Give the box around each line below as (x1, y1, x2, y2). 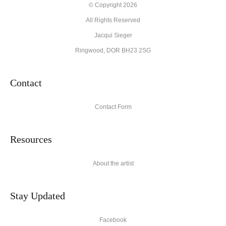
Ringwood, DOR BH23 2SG (75, 47, 151, 54)
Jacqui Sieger (94, 32, 132, 39)
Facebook (99, 216, 127, 224)
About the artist (92, 160, 134, 167)
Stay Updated (10, 190, 65, 202)
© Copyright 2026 (89, 2, 137, 9)
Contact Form (94, 103, 132, 111)
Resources (10, 134, 52, 145)
